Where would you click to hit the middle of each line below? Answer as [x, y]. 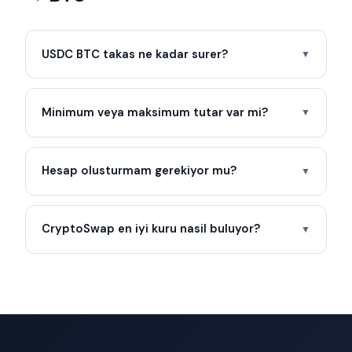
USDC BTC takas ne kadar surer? [135, 54]
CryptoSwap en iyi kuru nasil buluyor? [151, 229]
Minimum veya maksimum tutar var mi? [155, 112]
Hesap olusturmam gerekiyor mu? [139, 171]
